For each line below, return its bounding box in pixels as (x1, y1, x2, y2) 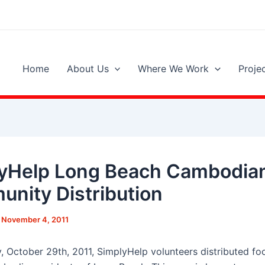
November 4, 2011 (1, 215, 69, 224)
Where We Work (138, 63, 209, 75)
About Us (66, 63, 109, 75)
